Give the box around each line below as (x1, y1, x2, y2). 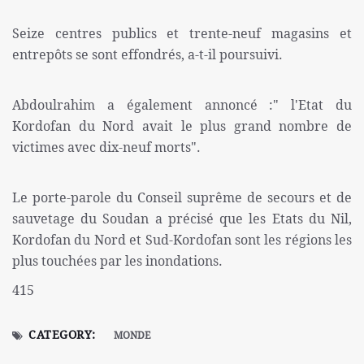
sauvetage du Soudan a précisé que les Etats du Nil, (12, 210, 352, 228)
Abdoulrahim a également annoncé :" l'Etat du (12, 96, 352, 115)
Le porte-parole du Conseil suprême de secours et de (12, 188, 352, 207)
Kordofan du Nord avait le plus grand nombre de (12, 117, 352, 136)
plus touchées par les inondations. (12, 252, 223, 271)
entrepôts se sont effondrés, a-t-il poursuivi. (12, 45, 283, 64)
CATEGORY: (28, 327, 97, 343)
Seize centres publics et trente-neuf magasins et (12, 24, 352, 43)
